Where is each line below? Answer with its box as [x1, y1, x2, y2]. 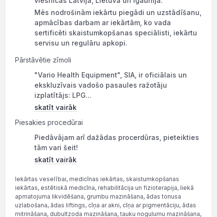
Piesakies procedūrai [15, 118, 83, 126]
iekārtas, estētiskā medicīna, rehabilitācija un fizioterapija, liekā [15, 184, 194, 191]
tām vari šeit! [34, 143, 78, 152]
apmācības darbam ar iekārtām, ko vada [34, 18, 171, 27]
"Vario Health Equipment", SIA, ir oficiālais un [34, 71, 187, 79]
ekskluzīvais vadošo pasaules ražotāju [34, 81, 167, 89]
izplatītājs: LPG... [34, 91, 92, 99]
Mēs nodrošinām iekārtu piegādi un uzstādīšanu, [34, 8, 201, 16]
